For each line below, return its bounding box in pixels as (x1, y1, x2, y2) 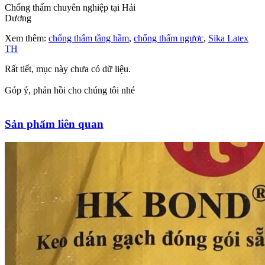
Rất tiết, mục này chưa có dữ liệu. (5, 64, 131, 75)
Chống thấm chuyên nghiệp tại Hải (5, 2, 135, 13)
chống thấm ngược (134, 33, 203, 44)
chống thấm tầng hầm (49, 33, 129, 44)
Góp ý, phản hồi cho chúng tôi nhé (5, 85, 135, 96)
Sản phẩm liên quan (5, 118, 104, 131)
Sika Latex (208, 33, 248, 44)
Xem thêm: (5, 33, 49, 44)
